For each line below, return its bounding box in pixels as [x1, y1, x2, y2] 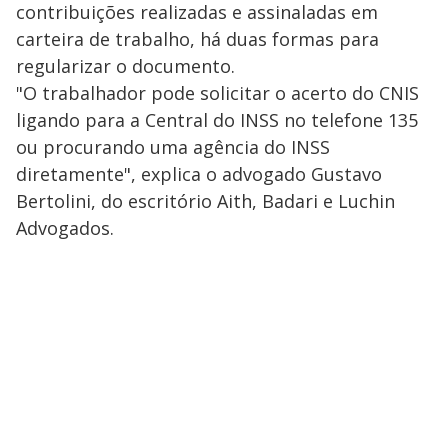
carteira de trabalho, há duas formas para [16, 27, 379, 52]
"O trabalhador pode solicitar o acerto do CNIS [16, 81, 419, 106]
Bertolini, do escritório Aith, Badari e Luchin [16, 189, 395, 214]
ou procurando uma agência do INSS [16, 135, 330, 160]
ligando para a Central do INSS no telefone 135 [16, 108, 418, 133]
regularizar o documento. [16, 54, 240, 79]
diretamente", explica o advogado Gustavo [16, 162, 382, 187]
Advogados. [16, 216, 114, 241]
